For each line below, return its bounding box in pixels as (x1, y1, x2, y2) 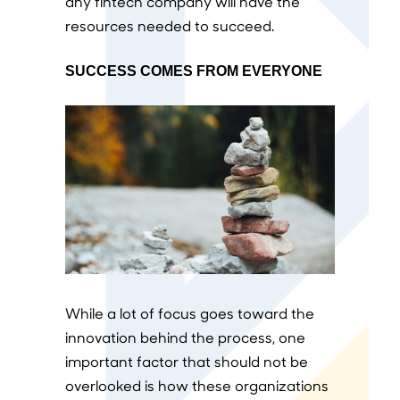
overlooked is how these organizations (64, 376, 329, 396)
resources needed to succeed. (64, 16, 274, 35)
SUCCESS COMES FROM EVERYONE (64, 63, 322, 79)
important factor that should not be (64, 352, 308, 371)
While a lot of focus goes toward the (64, 304, 314, 323)
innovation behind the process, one (64, 328, 305, 347)
